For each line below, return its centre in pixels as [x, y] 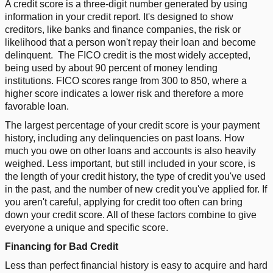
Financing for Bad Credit [62, 246]
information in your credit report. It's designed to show [119, 16]
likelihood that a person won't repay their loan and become [130, 42]
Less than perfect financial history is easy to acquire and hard [136, 265]
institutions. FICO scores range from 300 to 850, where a [126, 80]
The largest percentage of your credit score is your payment [132, 125]
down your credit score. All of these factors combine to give [131, 214]
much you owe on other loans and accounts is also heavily [130, 151]
